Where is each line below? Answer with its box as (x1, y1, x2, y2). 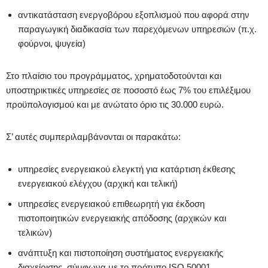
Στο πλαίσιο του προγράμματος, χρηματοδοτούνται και (6, 70, 221, 81)
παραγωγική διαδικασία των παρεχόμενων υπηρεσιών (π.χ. (18, 23, 257, 34)
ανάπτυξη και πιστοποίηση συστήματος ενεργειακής (18, 247, 223, 258)
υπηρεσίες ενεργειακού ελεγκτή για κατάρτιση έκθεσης (18, 163, 235, 174)
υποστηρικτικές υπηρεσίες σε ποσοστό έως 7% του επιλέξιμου (6, 84, 251, 95)
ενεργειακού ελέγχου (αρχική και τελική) (18, 178, 178, 188)
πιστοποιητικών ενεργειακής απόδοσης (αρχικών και (18, 212, 226, 223)
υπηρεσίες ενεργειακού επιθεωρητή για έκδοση (18, 198, 205, 209)
